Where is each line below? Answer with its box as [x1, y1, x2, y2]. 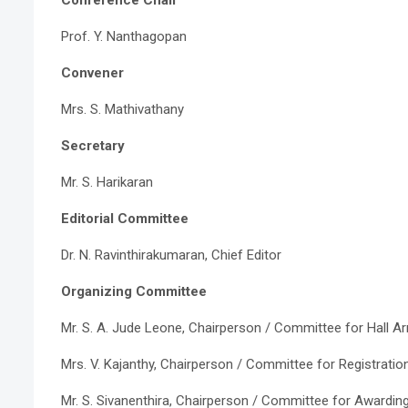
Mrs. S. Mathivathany [61, 100, 184, 117]
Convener [61, 64, 124, 81]
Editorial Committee [61, 209, 189, 227]
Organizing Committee [61, 282, 207, 300]
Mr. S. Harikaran [61, 173, 153, 190]
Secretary [61, 137, 125, 154]
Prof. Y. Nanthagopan [61, 27, 187, 45]
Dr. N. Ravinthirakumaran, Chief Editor [61, 246, 281, 263]
